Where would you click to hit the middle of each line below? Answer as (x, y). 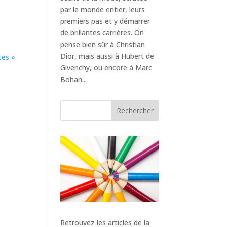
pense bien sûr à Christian (103, 44)
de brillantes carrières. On (102, 32)
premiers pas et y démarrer (105, 21)
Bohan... (74, 79)
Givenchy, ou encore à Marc (106, 67)
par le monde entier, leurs (103, 9)
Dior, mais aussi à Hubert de (107, 56)
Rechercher (135, 110)
